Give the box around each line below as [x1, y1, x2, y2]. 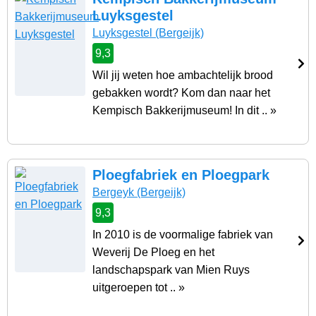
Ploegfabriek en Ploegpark [92, 167, 269, 183]
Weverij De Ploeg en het [92, 246, 214, 259]
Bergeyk [92, 186, 134, 199]
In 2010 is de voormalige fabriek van [92, 229, 273, 241]
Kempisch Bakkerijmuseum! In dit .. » [92, 104, 276, 117]
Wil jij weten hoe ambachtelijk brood [92, 69, 273, 82]
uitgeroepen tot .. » [92, 281, 185, 294]
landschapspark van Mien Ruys [92, 264, 250, 276]
